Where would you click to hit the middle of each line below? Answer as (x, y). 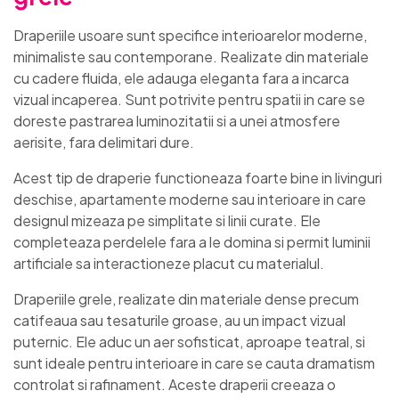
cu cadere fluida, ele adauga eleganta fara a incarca (181, 78)
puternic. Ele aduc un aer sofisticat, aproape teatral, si (189, 342)
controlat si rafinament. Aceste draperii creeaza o (175, 385)
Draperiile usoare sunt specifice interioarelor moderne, (190, 36)
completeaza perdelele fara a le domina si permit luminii (192, 242)
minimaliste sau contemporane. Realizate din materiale (191, 57)
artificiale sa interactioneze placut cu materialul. (169, 264)
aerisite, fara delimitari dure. (104, 142)
